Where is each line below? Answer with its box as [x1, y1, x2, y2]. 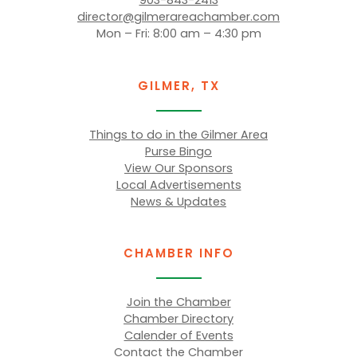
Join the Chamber [126, 293, 231, 310]
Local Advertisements [116, 176, 241, 193]
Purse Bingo [145, 143, 212, 159]
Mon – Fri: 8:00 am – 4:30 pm [96, 25, 261, 42]
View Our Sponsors [124, 159, 233, 176]
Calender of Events [124, 327, 233, 343]
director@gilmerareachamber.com [77, 9, 280, 25]
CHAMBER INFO [123, 244, 234, 261]
